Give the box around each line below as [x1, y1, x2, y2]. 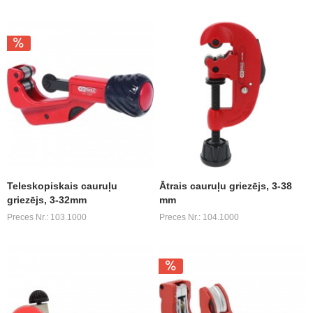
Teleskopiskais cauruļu [7, 180, 118, 192]
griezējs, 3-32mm [7, 194, 87, 206]
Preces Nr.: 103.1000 [7, 212, 87, 223]
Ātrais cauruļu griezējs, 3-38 [159, 180, 293, 192]
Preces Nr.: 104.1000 [159, 212, 240, 223]
